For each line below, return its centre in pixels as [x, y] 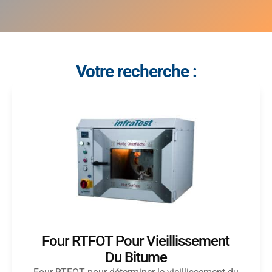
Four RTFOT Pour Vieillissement [136, 241]
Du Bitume [136, 257]
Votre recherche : [136, 71]
